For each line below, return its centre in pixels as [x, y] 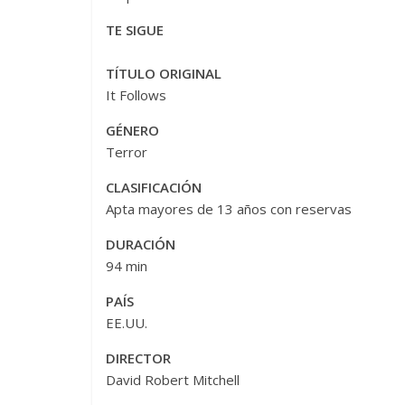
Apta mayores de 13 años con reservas [229, 208]
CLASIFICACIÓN [154, 187]
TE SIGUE [135, 29]
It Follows [136, 94]
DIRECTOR [138, 358]
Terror [127, 151]
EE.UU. [127, 322]
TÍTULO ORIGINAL [164, 73]
